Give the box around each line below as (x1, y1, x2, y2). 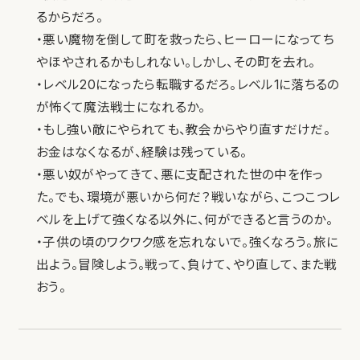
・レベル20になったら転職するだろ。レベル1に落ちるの (36, 77, 340, 93)
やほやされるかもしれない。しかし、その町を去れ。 (36, 55, 316, 71)
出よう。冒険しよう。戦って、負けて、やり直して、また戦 (36, 257, 337, 273)
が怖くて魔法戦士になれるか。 (36, 100, 206, 116)
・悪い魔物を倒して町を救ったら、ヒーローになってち (36, 32, 334, 48)
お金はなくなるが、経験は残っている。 (36, 145, 247, 161)
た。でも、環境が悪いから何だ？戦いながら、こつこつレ (36, 190, 341, 206)
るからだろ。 (36, 10, 103, 26)
